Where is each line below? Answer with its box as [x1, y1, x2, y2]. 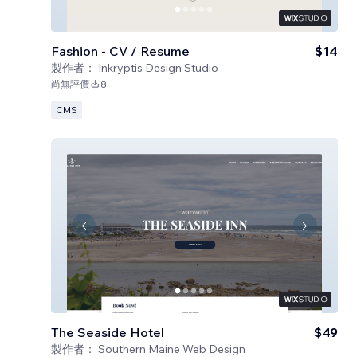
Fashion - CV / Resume [51, 43, 190, 59]
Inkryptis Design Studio [98, 61, 218, 75]
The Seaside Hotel [51, 324, 164, 340]
